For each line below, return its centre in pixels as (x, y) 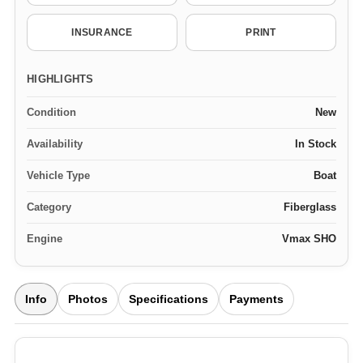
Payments (256, 299)
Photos (88, 299)
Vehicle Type (58, 175)
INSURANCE (102, 32)
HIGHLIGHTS (60, 79)
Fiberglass (310, 207)
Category (49, 207)
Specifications (169, 299)
